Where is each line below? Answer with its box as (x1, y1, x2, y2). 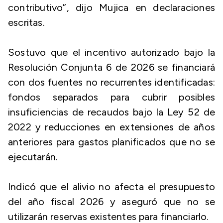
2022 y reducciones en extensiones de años (8, 121, 215, 133)
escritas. (8, 16, 45, 28)
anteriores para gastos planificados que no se (8, 136, 215, 148)
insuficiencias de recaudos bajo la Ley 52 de (8, 106, 215, 118)
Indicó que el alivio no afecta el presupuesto (8, 181, 215, 193)
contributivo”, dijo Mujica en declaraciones (8, 1, 215, 13)
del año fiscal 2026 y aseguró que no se (8, 196, 215, 208)
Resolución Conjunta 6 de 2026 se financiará (8, 61, 215, 73)
